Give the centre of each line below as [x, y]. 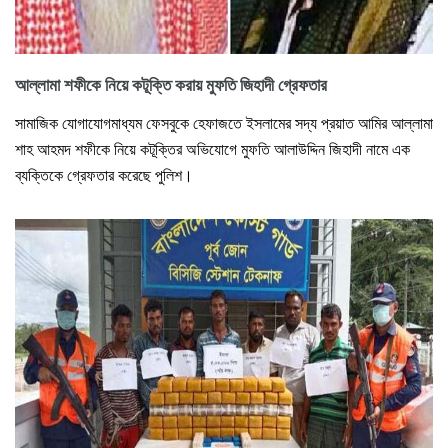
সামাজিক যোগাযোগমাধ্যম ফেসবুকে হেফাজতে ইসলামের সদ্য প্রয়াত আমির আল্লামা [224, 123]
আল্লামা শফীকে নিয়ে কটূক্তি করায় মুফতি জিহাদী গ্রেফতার [171, 85]
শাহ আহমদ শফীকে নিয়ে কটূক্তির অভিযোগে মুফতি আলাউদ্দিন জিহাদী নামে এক [212, 149]
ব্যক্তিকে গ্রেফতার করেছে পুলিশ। [104, 175]
